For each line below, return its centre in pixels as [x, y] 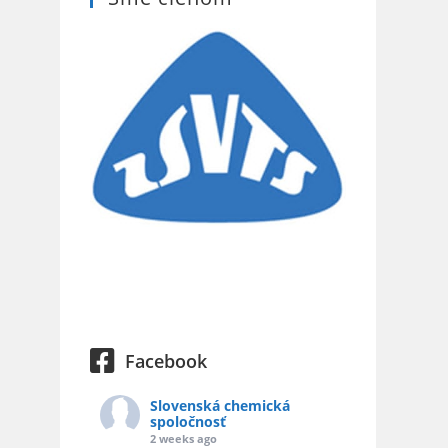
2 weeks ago [183, 438]
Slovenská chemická [220, 405]
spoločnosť [188, 421]
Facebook [166, 360]
